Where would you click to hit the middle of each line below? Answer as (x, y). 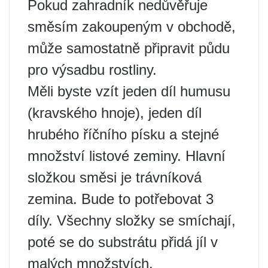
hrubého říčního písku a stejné (123, 134)
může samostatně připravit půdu (129, 48)
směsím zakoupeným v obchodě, (132, 26)
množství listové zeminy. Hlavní (127, 156)
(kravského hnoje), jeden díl (115, 112)
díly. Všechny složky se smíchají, (132, 220)
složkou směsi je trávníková (115, 177)
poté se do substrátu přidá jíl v (123, 242)
